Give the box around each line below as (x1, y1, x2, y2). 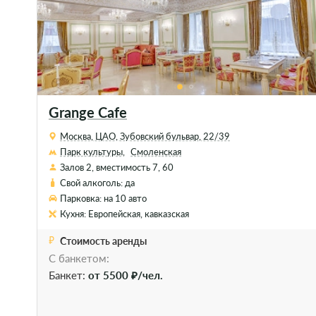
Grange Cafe (48, 104, 127, 121)
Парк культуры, (60, 146, 126, 157)
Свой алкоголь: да (60, 177, 135, 188)
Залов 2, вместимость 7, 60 (60, 162, 174, 173)
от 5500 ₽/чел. (87, 269, 163, 281)
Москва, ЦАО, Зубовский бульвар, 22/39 (60, 130, 231, 142)
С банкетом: (48, 252, 109, 265)
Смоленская (130, 146, 182, 157)
